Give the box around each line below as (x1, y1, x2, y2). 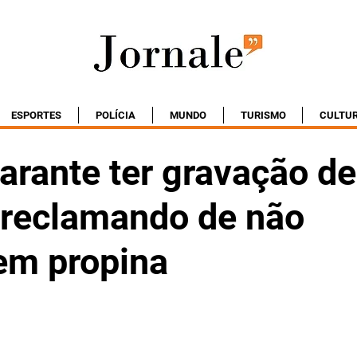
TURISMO (240, 109, 286, 121)
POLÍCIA (96, 109, 135, 121)
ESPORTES (11, 109, 61, 121)
